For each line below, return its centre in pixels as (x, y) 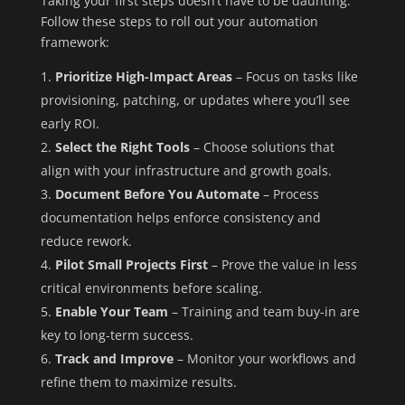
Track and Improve (114, 358)
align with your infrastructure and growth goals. (186, 170)
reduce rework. (86, 241)
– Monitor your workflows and (264, 358)
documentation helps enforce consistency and (180, 217)
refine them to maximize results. (138, 382)
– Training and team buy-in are (264, 311)
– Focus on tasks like (295, 76)
